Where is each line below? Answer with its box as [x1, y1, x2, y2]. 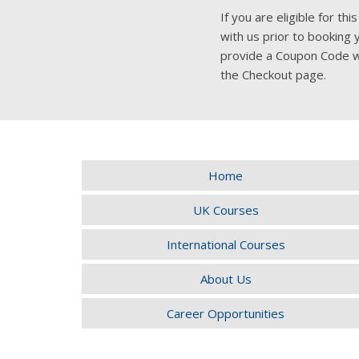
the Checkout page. [220, 67, 326, 83]
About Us [200, 271, 252, 287]
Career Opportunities [167, 305, 285, 321]
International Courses [166, 236, 285, 252]
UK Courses [192, 202, 259, 218]
